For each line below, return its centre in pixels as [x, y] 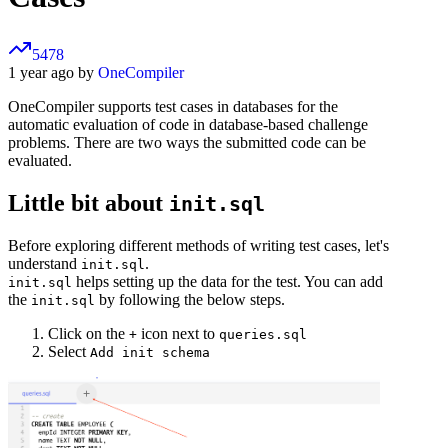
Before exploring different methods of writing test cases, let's [198, 246]
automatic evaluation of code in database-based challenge [188, 125]
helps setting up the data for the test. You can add [227, 282]
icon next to [178, 334]
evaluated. [40, 161]
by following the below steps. [190, 300]
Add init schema [150, 353]
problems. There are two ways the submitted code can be [187, 143]
